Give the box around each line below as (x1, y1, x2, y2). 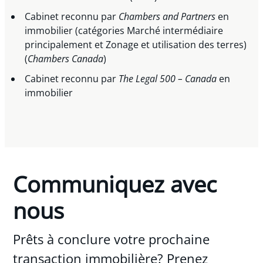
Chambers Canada (28, 52, 104, 65)
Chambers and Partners (119, 9, 216, 23)
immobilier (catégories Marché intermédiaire (25, 23, 224, 37)
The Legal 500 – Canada (119, 72, 217, 85)
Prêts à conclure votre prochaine (13, 230, 210, 248)
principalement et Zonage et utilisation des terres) (25, 38, 247, 51)
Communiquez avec (13, 168, 217, 199)
